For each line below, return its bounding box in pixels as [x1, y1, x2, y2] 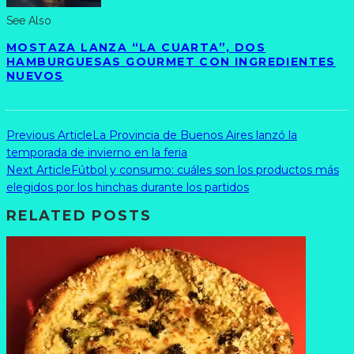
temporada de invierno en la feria [6, 145, 187, 160]
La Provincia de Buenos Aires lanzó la [92, 128, 297, 143]
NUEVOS [6, 69, 64, 84]
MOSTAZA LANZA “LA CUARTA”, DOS [6, 40, 265, 55]
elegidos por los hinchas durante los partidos [6, 180, 249, 195]
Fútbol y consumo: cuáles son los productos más [71, 163, 339, 178]
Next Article [6, 163, 71, 178]
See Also [6, 14, 51, 28]
